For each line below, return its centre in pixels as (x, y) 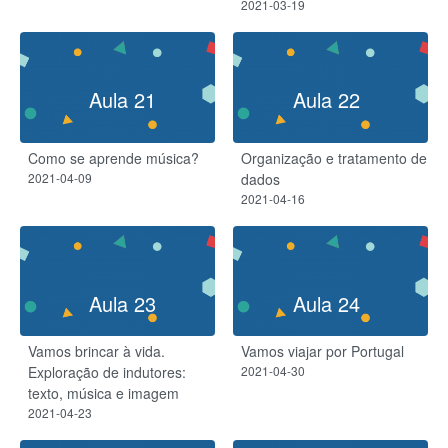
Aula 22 (326, 99)
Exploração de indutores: (107, 372)
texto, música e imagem (103, 393)
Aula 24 (326, 304)
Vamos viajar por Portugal (322, 351)
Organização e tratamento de (334, 157)
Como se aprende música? (113, 157)
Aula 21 (122, 99)
